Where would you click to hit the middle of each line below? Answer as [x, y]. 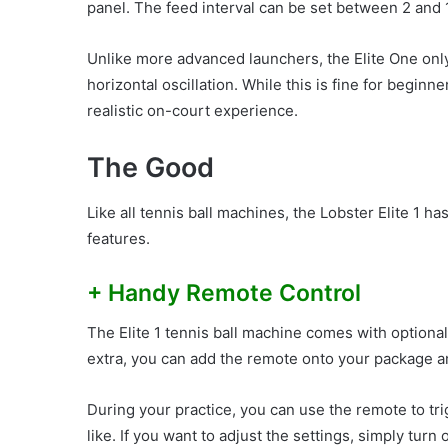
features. [118, 238]
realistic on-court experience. [192, 111]
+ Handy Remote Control [224, 292]
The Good [150, 168]
